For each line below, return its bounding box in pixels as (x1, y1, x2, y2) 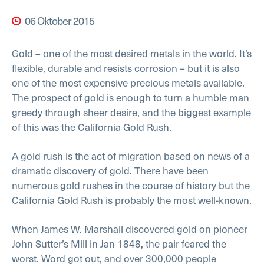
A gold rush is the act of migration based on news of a (12, 148, 250, 164)
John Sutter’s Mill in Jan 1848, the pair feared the (12, 235, 226, 251)
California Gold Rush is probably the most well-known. (12, 192, 252, 208)
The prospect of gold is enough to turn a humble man (12, 90, 249, 105)
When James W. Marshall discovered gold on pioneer (12, 220, 247, 236)
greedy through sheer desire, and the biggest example (12, 104, 251, 120)
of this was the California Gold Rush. (12, 119, 171, 135)
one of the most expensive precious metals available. (12, 75, 245, 91)
